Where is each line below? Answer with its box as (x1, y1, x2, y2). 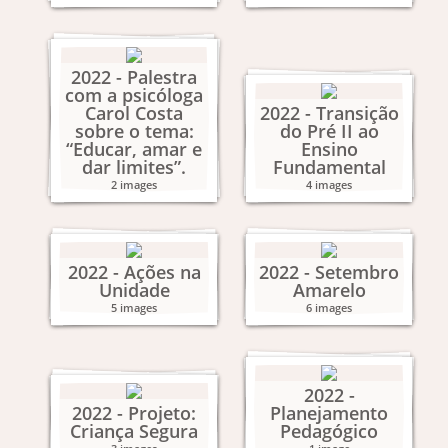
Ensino (300, 137, 358, 161)
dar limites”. (82, 155, 186, 179)
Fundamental (272, 155, 386, 179)
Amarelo (292, 278, 366, 302)
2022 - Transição (259, 101, 399, 125)
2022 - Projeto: (72, 401, 196, 425)
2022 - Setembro (259, 260, 399, 284)
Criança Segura (70, 419, 198, 443)
